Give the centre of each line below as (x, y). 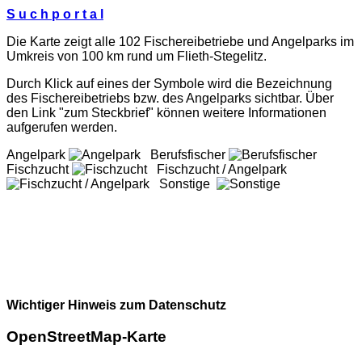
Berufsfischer (185, 155)
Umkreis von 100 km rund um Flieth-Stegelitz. (137, 57)
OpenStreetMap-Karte (86, 336)
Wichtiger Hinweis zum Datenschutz (116, 305)
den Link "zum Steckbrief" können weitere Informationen (166, 113)
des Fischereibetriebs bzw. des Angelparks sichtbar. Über (170, 99)
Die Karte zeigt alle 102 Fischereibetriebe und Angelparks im (180, 42)
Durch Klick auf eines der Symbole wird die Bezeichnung (169, 84)
